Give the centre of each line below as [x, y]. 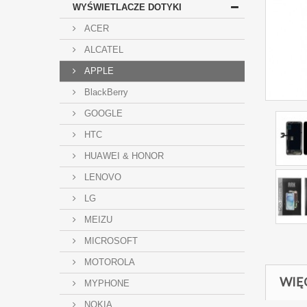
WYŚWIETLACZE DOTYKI [127, 7]
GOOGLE [102, 113]
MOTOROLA [108, 262]
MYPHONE [106, 283]
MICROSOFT [110, 241]
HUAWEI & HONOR [123, 156]
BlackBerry [105, 92]
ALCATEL [102, 50]
